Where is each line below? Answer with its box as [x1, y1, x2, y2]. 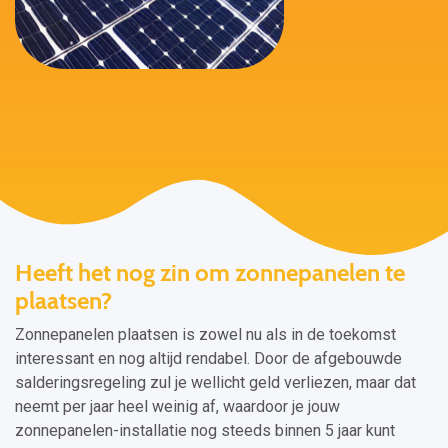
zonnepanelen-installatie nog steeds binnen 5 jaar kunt [15, 421, 395, 440]
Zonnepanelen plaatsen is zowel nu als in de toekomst [15, 325, 396, 344]
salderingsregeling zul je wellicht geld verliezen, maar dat [15, 373, 416, 392]
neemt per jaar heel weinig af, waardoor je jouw [15, 397, 340, 416]
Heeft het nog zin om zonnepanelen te [15, 258, 405, 287]
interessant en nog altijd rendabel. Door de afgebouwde [15, 349, 402, 368]
